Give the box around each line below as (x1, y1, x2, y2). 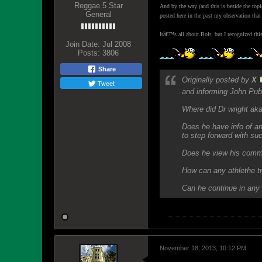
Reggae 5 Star (74, 1, 123, 10)
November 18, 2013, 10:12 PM (160, 244, 246, 251)
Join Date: (65, 40, 100, 49)
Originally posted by (182, 75, 251, 84)
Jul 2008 (102, 40, 131, 49)
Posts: (78, 49, 100, 57)
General (85, 10, 112, 19)
